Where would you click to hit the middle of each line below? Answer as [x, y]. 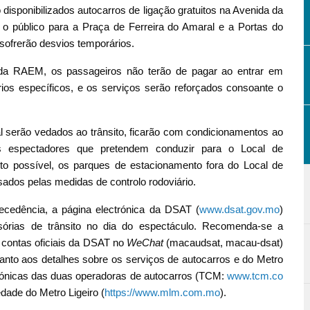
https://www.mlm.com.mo [162, 292]
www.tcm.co [255, 275]
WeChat [145, 242]
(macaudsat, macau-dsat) [223, 242]
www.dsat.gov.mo [239, 209]
